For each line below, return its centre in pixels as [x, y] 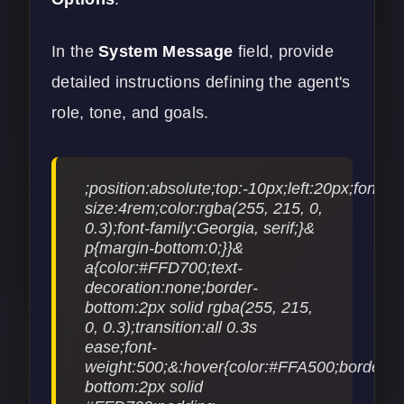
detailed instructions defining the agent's [201, 83]
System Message [166, 52]
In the [75, 52]
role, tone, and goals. [130, 113]
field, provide [283, 52]
